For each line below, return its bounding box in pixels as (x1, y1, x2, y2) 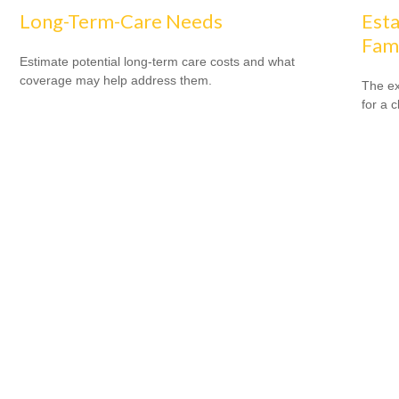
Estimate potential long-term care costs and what (20, 53, 296, 69)
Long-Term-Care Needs (20, 8, 224, 33)
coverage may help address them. (20, 72, 213, 87)
